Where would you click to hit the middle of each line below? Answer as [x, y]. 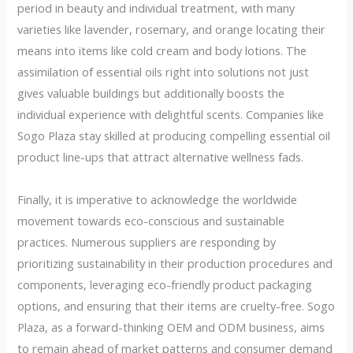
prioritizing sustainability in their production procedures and [175, 263]
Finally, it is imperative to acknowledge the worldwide [158, 199]
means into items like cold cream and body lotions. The [162, 50]
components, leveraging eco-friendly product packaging [165, 284]
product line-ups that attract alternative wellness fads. [161, 156]
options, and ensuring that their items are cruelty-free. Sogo [176, 305]
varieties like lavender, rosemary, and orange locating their [172, 29]
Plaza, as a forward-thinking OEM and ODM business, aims [171, 327]
